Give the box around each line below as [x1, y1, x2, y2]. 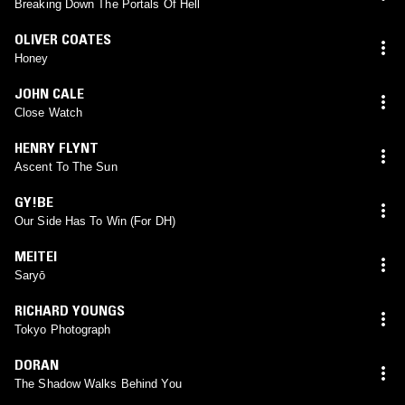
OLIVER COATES [14, 29, 111, 48]
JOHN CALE [14, 83, 84, 102]
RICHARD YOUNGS [14, 300, 125, 319]
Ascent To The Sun [14, 159, 118, 174]
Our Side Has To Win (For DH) [14, 213, 175, 228]
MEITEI [14, 246, 57, 265]
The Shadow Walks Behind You [14, 376, 182, 391]
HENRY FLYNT [14, 137, 99, 156]
